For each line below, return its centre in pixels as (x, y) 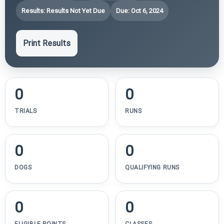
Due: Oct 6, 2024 (139, 11)
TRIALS (26, 111)
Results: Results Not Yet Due (63, 11)
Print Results (47, 43)
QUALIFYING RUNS (152, 168)
